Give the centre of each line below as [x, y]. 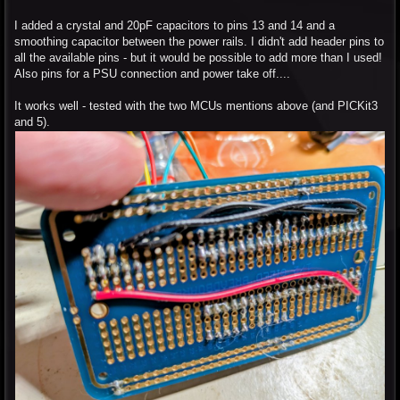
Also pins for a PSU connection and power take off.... [152, 73]
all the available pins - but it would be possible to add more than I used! [198, 57]
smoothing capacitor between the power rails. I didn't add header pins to [199, 41]
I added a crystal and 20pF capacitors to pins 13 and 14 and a [175, 25]
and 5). [32, 121]
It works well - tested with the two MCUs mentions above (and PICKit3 [196, 105]
